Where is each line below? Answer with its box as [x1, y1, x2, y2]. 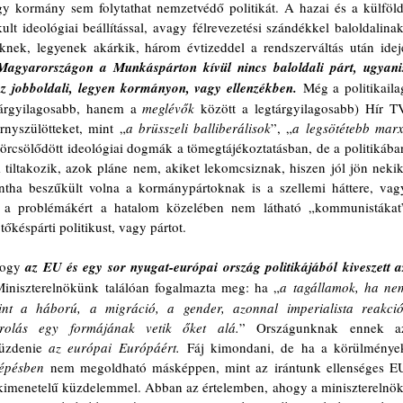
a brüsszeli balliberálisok [125, 119, 272, 137]
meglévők [142, 99, 195, 117]
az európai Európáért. [49, 338, 180, 356]
